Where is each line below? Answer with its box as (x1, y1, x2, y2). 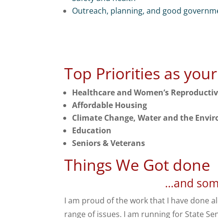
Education (72, 125, 111, 136)
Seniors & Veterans (72, 138, 145, 149)
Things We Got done (64, 154, 210, 176)
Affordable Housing (72, 100, 147, 111)
